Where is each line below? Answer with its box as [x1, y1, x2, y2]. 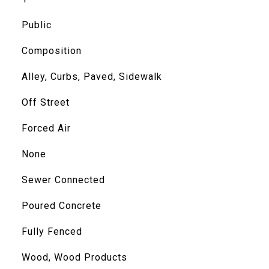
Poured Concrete [21, 200, 101, 211]
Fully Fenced [21, 226, 82, 237]
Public [21, 19, 52, 31]
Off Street [21, 97, 70, 108]
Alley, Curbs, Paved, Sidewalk [21, 71, 162, 82]
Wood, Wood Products [21, 252, 127, 263]
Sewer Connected [21, 174, 105, 186]
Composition [21, 45, 82, 56]
